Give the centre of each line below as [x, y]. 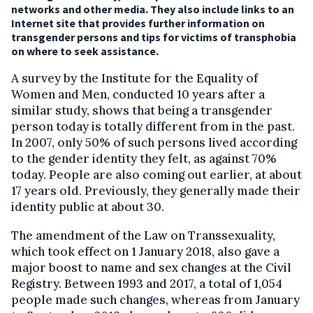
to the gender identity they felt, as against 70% [144, 159]
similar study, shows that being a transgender [142, 111]
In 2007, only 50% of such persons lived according [154, 143]
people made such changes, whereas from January [155, 300]
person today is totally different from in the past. [153, 127]
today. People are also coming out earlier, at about [156, 175]
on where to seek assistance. [85, 51]
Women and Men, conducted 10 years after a [138, 95]
